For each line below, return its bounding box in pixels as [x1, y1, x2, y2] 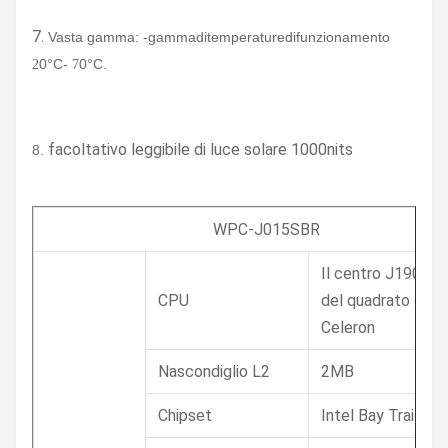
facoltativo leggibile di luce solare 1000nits [48, 140, 353, 159]
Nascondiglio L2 [158, 362, 270, 381]
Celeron [321, 318, 375, 337]
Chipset [158, 406, 212, 425]
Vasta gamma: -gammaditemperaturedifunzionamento [48, 29, 390, 45]
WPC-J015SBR [212, 220, 320, 239]
